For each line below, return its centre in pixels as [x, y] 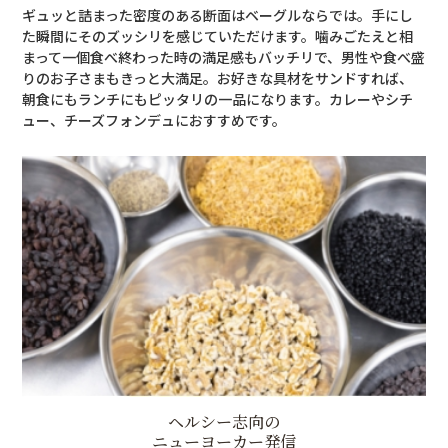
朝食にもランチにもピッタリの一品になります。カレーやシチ [218, 98]
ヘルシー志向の [224, 421]
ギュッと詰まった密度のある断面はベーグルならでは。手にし [218, 14]
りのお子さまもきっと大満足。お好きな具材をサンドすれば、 [218, 77]
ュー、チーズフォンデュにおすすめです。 [154, 119]
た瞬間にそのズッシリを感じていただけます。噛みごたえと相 [218, 35]
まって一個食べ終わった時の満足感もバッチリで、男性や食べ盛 [224, 56]
